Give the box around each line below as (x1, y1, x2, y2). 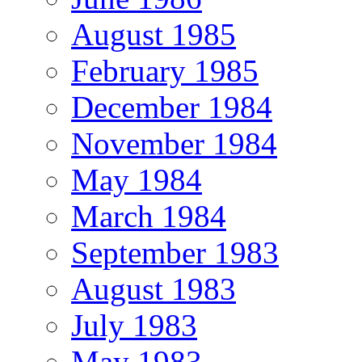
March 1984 (71, 198, 226, 234)
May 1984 (71, 162, 202, 197)
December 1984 (71, 89, 272, 124)
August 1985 (71, 16, 236, 52)
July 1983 (71, 307, 197, 343)
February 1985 (71, 53, 259, 88)
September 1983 (71, 234, 279, 270)
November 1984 (71, 125, 277, 161)
